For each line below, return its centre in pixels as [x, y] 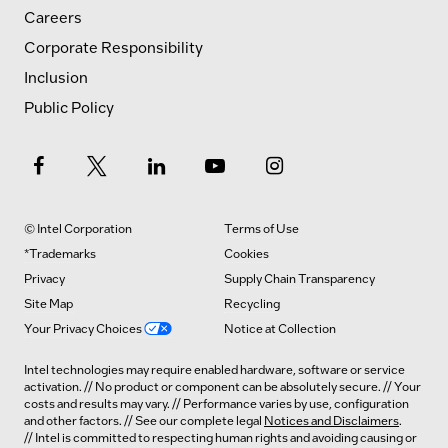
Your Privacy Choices [84, 328]
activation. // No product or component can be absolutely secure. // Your [222, 386]
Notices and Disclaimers [331, 420]
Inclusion [56, 77]
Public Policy [69, 107]
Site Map [48, 303]
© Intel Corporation [78, 228]
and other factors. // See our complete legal [144, 420]
